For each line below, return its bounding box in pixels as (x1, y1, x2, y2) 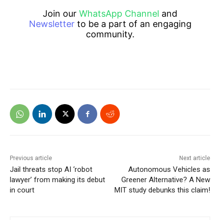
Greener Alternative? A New (121, 175, 210, 185)
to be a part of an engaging (74, 19, 192, 29)
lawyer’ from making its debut (10, 175, 105, 185)
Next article (179, 155, 210, 162)
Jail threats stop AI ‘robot (10, 165, 92, 174)
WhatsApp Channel (79, 8, 159, 19)
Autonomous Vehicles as (128, 165, 210, 174)
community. (85, 29, 135, 40)
